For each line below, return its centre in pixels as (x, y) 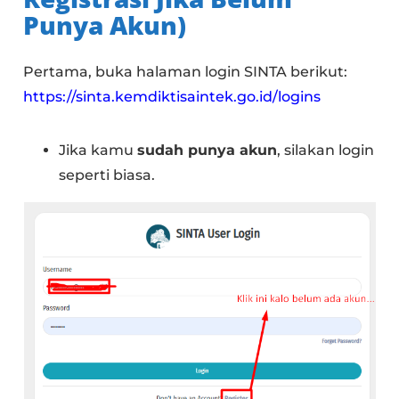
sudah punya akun (208, 151)
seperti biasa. (107, 175)
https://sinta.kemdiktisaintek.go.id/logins (172, 97)
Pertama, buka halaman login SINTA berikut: (186, 72)
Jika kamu (98, 151)
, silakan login (326, 151)
